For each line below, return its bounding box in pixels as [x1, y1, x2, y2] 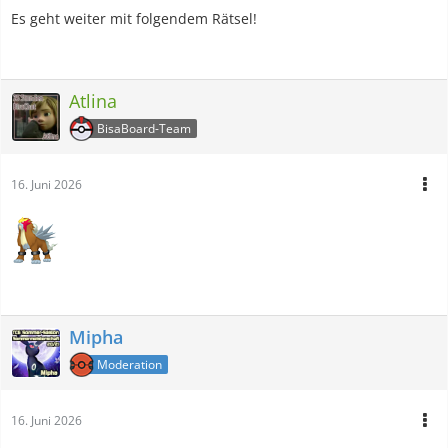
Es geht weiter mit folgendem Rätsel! [11, 8, 257, 28]
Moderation [97, 355, 162, 373]
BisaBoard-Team [97, 119, 191, 137]
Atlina [69, 88, 117, 113]
